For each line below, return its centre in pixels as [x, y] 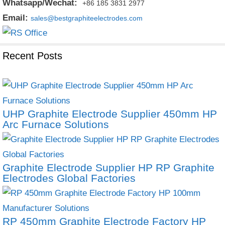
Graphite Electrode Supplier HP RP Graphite [108, 167]
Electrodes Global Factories [69, 178]
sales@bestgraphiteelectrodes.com [87, 18]
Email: [17, 18]
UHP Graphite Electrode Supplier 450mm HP [110, 114]
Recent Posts [32, 55]
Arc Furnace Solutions [56, 124]
